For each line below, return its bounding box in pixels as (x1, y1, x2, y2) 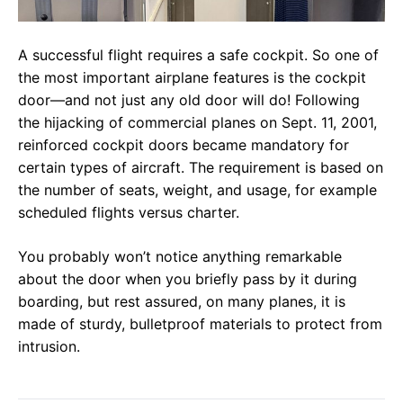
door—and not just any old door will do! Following (18, 91, 360, 110)
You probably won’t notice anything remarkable (18, 247, 342, 266)
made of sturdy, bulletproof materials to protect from (18, 315, 382, 334)
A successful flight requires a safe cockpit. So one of (18, 46, 379, 65)
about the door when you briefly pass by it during (18, 270, 357, 289)
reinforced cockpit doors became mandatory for (18, 136, 349, 155)
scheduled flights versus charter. (18, 203, 239, 222)
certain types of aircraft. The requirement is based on (18, 158, 383, 177)
